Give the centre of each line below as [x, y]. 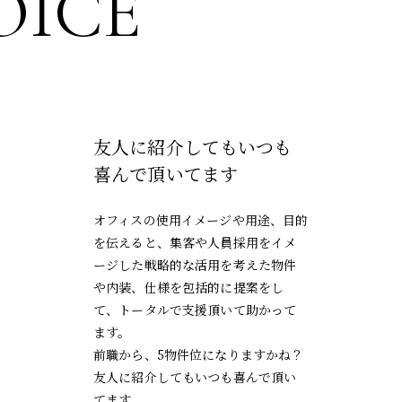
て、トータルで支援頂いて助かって [195, 309]
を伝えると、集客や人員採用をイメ [195, 242]
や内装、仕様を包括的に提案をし [189, 287]
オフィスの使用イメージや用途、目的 [201, 219]
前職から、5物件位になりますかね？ [199, 354]
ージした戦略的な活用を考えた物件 [195, 264]
